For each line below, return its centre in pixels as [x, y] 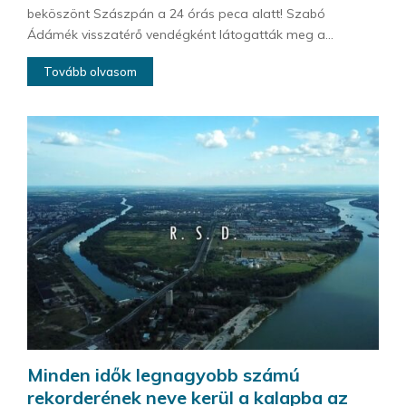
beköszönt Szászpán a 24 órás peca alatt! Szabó [176, 13]
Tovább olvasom [90, 71]
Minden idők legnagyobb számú [164, 375]
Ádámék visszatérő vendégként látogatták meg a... [180, 34]
